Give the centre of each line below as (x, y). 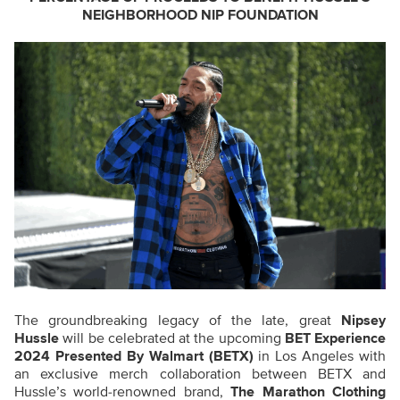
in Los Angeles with (319, 357)
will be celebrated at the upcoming (172, 339)
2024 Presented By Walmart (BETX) (134, 357)
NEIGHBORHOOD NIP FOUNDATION (200, 15)
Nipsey (363, 321)
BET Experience (335, 339)
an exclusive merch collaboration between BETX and (200, 375)
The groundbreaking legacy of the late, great (178, 321)
